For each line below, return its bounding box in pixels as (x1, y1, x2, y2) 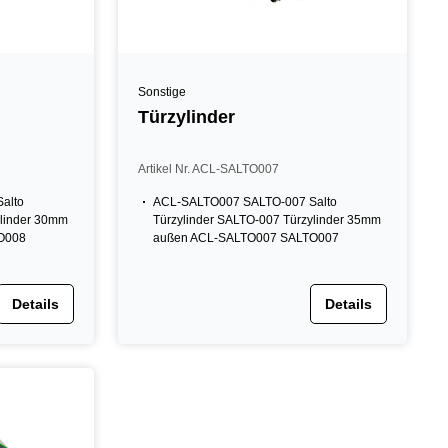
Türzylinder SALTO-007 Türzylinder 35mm (153, 213, 382, 227)
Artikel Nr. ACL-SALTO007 (138, 162, 280, 176)
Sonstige (138, 85, 187, 99)
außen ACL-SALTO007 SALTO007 (153, 231, 340, 245)
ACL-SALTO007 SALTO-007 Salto (153, 195, 338, 209)
